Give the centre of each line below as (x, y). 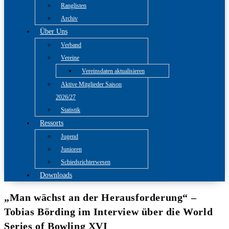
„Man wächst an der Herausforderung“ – (100, 197)
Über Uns (54, 31)
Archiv (69, 18)
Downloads (56, 175)
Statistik (71, 110)
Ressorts (52, 123)
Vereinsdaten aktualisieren (113, 71)
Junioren (71, 149)
